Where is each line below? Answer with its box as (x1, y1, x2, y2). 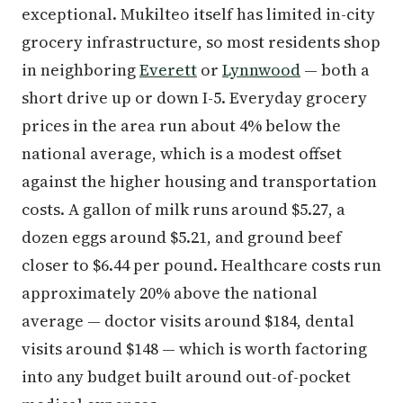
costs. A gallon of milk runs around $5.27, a (22, 197, 345, 220)
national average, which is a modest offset (22, 141, 342, 165)
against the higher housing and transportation (22, 169, 377, 193)
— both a (300, 58, 370, 81)
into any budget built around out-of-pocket (22, 364, 351, 388)
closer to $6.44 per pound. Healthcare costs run (22, 253, 381, 276)
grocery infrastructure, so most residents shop (22, 30, 381, 53)
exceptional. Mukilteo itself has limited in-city (22, 2, 375, 25)
